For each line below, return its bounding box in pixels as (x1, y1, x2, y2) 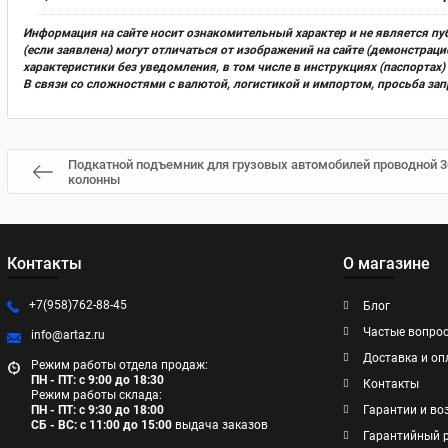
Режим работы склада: (31, 388, 162, 402)
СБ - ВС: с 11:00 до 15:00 (31, 418, 175, 432)
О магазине (343, 254, 430, 273)
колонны (68, 171, 120, 187)
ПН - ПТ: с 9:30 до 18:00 (31, 403, 164, 417)
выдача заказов (175, 418, 268, 432)
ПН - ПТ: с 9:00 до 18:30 (31, 373, 164, 387)
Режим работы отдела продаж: (31, 358, 208, 372)
